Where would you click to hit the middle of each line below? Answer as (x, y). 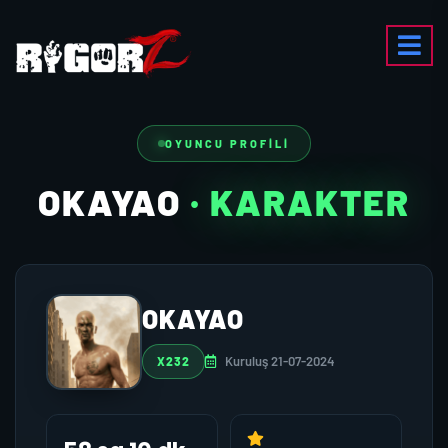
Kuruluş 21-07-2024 (278, 361)
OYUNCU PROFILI (227, 143)
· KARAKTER (300, 201)
